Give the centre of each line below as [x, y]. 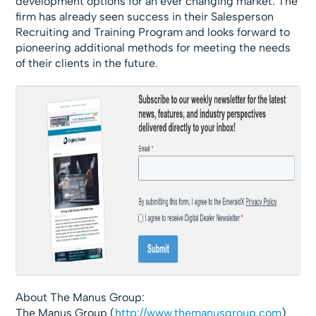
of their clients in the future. [87, 63]
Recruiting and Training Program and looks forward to [153, 32]
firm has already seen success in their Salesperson [145, 17]
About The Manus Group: [80, 298]
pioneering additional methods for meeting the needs [153, 48]
